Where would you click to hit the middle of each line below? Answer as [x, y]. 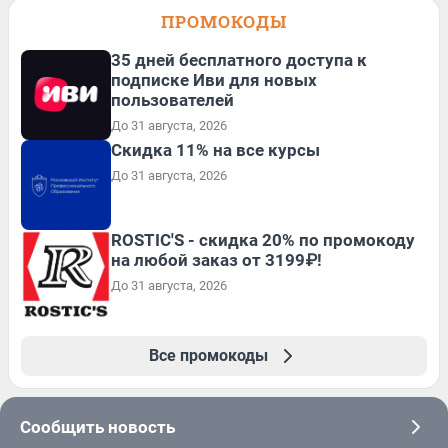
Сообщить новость [97, 426]
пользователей [172, 99]
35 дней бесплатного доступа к [239, 59]
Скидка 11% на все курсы [215, 149]
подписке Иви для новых [214, 79]
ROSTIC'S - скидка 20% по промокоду [263, 239]
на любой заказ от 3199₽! [216, 259]
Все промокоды [208, 355]
